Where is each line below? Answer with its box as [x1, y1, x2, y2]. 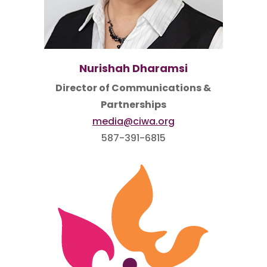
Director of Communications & [55, 81, 212, 95]
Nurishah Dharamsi [79, 61, 188, 76]
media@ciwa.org [92, 114, 175, 128]
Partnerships [100, 98, 166, 111]
